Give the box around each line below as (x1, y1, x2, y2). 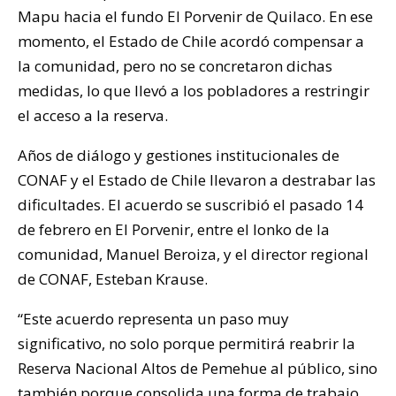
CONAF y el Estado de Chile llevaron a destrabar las (18, 170, 376, 191)
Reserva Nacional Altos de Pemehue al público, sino (18, 358, 377, 379)
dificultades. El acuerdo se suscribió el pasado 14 (18, 194, 363, 216)
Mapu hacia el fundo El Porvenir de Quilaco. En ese (18, 6, 373, 27)
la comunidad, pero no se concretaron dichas (18, 56, 332, 77)
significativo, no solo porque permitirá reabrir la (18, 333, 355, 354)
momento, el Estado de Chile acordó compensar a (18, 31, 364, 52)
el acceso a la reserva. (18, 105, 168, 126)
